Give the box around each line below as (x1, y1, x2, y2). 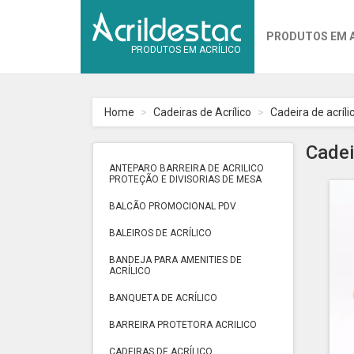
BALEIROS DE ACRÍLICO (109, 228, 212, 239)
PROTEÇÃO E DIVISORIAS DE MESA (109, 174, 262, 185)
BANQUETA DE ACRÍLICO (109, 292, 217, 303)
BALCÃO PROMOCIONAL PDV (109, 201, 236, 212)
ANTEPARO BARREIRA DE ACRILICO (109, 163, 264, 174)
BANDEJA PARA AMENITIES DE (109, 254, 242, 265)
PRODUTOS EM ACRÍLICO (131, 44, 241, 55)
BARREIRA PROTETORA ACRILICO (109, 319, 257, 330)
